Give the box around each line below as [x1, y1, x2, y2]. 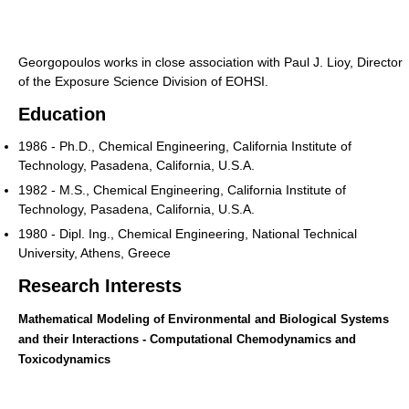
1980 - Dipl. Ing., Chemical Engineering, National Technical [18, 225, 357, 241]
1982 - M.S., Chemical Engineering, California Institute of [18, 182, 346, 197]
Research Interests [18, 275, 182, 296]
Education [18, 103, 106, 124]
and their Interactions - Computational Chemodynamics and [18, 331, 356, 346]
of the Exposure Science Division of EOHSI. [18, 73, 268, 89]
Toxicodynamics [18, 351, 110, 366]
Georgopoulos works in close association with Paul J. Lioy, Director [18, 54, 403, 69]
